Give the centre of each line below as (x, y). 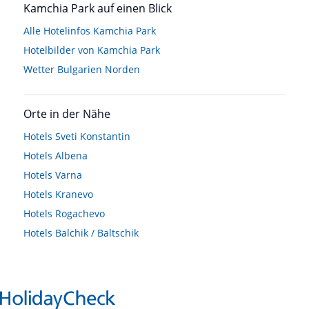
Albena (71, 155)
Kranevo (74, 194)
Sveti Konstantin (93, 136)
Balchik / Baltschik (97, 232)
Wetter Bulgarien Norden (82, 69)
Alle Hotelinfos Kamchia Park (90, 30)
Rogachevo (80, 213)
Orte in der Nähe (67, 113)
